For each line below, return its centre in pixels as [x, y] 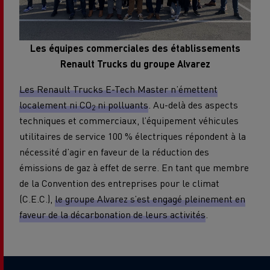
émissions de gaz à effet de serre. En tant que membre [134, 167]
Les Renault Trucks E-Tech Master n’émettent [118, 89]
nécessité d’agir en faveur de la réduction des [114, 151]
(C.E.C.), [37, 198]
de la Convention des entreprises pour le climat [119, 183]
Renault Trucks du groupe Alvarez [135, 63]
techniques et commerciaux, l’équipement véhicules [129, 120]
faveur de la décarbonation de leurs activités [112, 214]
